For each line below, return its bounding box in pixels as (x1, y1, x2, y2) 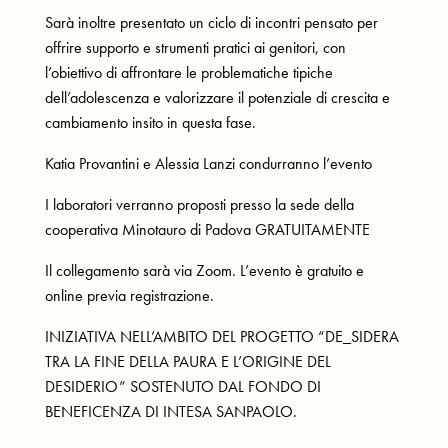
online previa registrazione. (44, 284, 214, 306)
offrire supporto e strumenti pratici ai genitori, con (44, 36, 346, 58)
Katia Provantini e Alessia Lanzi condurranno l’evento (44, 152, 372, 174)
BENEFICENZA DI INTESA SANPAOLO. (44, 400, 297, 422)
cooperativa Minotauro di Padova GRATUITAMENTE (44, 218, 370, 240)
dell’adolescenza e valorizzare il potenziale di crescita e (44, 86, 390, 108)
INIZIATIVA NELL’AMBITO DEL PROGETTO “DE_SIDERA (44, 325, 399, 347)
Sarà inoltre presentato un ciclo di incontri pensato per (44, 11, 378, 33)
